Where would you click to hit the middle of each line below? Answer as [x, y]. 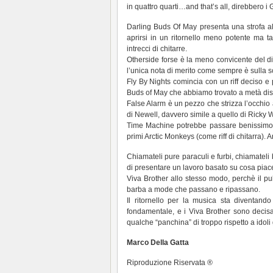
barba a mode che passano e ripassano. [193, 190]
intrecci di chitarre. [157, 49]
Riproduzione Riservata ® [170, 263]
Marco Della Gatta [158, 243]
